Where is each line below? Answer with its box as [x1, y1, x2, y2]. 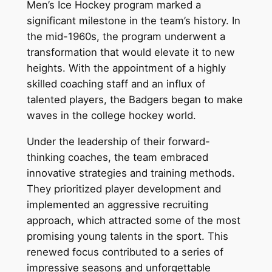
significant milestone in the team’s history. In [26, 15, 240, 27]
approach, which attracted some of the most [26, 214, 240, 226]
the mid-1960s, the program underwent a [26, 30, 225, 43]
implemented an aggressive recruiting [26, 198, 208, 211]
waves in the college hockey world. [26, 109, 196, 122]
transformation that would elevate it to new [26, 46, 235, 59]
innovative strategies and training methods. [26, 166, 235, 179]
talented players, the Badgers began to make [26, 93, 243, 106]
